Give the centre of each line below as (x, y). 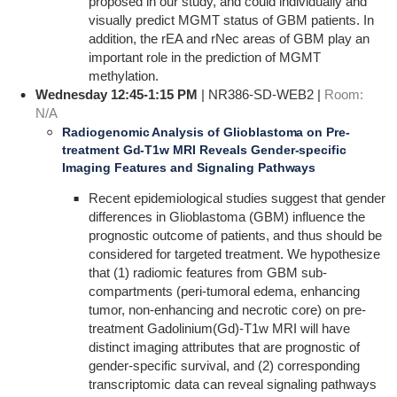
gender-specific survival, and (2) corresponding (224, 366)
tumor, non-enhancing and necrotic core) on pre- (227, 310)
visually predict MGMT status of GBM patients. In (231, 20)
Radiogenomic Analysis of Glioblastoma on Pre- (206, 132)
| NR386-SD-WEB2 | (261, 94)
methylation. (123, 76)
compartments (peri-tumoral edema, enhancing (224, 291)
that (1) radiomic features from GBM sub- (207, 272)
